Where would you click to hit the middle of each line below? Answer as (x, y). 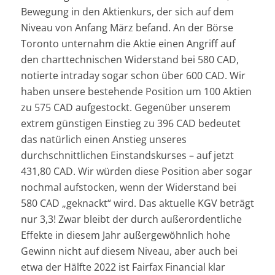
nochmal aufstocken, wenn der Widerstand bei (128, 188)
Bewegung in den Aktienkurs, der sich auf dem (127, 12)
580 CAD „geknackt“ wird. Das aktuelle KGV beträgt (137, 203)
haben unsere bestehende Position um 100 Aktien (136, 92)
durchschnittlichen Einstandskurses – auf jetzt (127, 156)
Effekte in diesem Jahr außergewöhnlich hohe (125, 235)
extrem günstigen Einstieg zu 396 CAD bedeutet (130, 124)
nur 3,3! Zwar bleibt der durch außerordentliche (131, 219)
